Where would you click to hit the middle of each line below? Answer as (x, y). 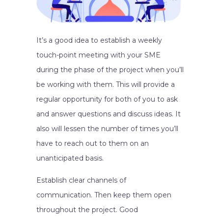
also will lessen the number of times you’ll (107, 129)
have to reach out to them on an (93, 143)
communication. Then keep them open (104, 195)
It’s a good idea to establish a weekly (99, 40)
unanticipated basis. (70, 158)
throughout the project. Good (87, 210)
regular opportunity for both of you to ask (107, 99)
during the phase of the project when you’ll (110, 70)
